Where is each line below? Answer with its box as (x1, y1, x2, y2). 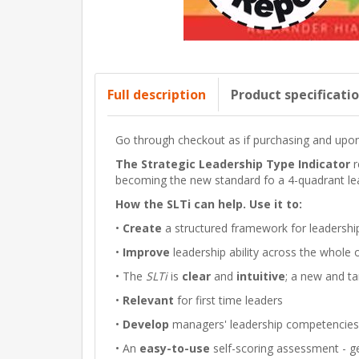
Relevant (123, 292, 174, 308)
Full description (107, 86, 206, 103)
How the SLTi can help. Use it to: (115, 196, 302, 212)
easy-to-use (139, 341, 210, 356)
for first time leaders (174, 292, 283, 308)
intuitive (236, 268, 285, 284)
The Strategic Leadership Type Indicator (115, 156, 350, 171)
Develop (123, 317, 169, 332)
